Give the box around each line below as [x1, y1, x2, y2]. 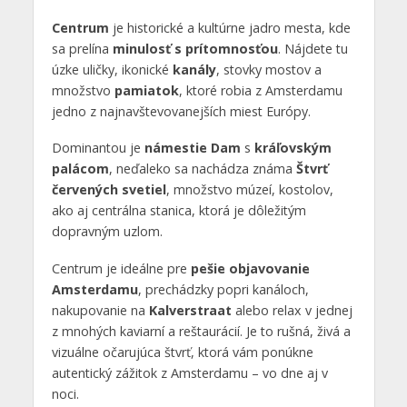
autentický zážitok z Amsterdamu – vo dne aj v [51, 364, 328, 382]
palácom [51, 160, 109, 178]
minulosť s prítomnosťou [112, 39, 278, 57]
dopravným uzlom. [51, 223, 163, 241]
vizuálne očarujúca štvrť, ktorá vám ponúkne [51, 343, 313, 362]
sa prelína [51, 39, 113, 57]
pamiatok [114, 81, 179, 99]
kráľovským [253, 139, 332, 157]
